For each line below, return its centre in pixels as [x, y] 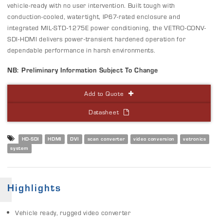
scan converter [106, 139]
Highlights [34, 187]
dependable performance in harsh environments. [82, 50]
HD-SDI [30, 139]
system [19, 148]
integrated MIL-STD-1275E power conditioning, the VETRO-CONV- [107, 27]
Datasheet [104, 112]
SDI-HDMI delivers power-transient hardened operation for [97, 39]
